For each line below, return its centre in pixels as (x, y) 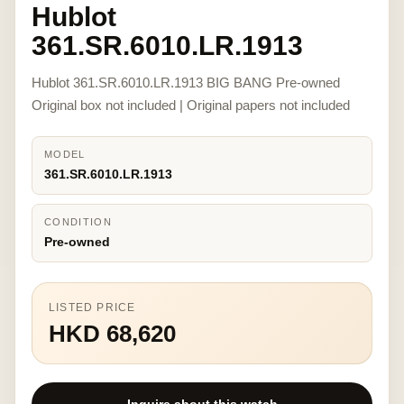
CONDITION (78, 222)
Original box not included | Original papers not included (191, 105)
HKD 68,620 (112, 334)
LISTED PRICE (92, 308)
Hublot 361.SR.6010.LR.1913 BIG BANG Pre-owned (186, 83)
